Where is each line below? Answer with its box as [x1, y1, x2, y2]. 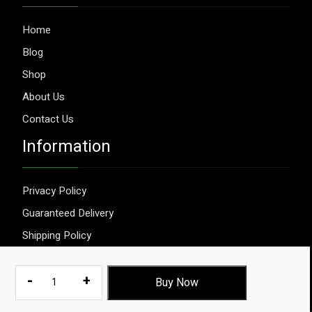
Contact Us [22, 111, 74, 127]
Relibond [36, 270, 76, 285]
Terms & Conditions [22, 249, 114, 265]
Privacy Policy [22, 182, 86, 198]
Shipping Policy [22, 227, 91, 243]
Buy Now [155, 274, 198, 291]
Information [22, 134, 111, 159]
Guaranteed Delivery [22, 205, 114, 221]
